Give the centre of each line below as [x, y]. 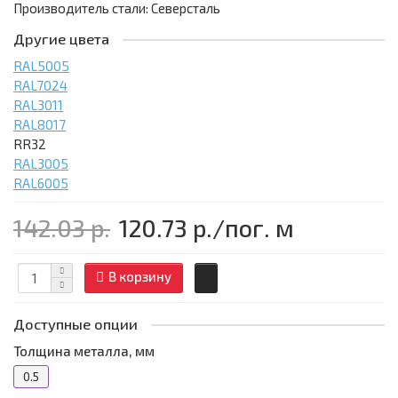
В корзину [140, 277]
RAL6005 [41, 183]
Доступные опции [76, 324]
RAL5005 [41, 66]
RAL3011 [38, 105]
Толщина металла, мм [84, 351]
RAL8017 [40, 125]
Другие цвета [61, 39]
